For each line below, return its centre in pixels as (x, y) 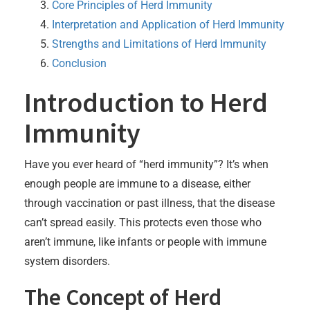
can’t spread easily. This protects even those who (143, 222)
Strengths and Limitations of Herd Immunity (159, 44)
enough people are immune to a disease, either (137, 183)
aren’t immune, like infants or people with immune (145, 241)
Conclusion (79, 63)
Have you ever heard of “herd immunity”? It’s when (146, 164)
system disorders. (67, 261)
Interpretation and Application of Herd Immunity (168, 24)
